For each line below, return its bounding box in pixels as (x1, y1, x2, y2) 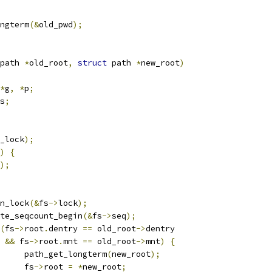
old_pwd (39, 19, 73, 30)
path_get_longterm (24, 249, 107, 259)
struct (78, 58, 107, 68)
